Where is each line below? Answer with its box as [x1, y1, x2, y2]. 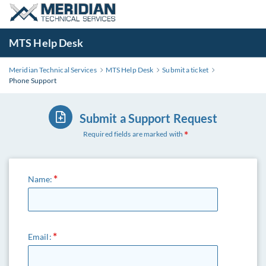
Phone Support [9, 76, 57, 85]
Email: [28, 232, 52, 242]
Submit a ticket [162, 65, 208, 74]
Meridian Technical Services [9, 65, 97, 74]
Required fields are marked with [83, 129, 183, 138]
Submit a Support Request [79, 111, 218, 125]
